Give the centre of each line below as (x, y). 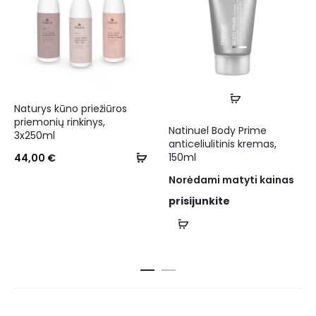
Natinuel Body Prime (218, 131)
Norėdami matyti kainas (231, 180)
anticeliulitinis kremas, (223, 144)
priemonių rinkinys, (60, 122)
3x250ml (35, 136)
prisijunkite (199, 201)
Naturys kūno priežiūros (71, 109)
